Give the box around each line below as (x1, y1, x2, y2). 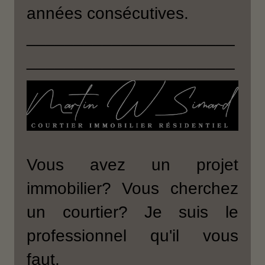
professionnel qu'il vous (27, 226, 238, 245)
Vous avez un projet (27, 155, 238, 174)
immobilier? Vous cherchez (27, 179, 238, 198)
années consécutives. (27, 4, 189, 23)
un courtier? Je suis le (27, 202, 238, 221)
